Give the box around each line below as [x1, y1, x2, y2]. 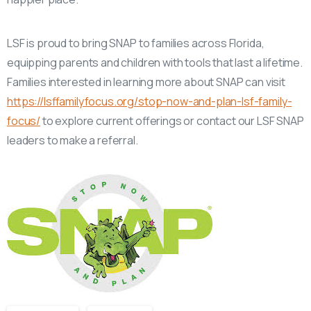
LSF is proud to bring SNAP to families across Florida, [7, 35, 264, 51]
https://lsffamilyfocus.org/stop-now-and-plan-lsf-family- [7, 94, 292, 110]
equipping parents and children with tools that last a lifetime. [7, 55, 303, 71]
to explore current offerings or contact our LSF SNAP [40, 113, 304, 129]
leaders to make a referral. [7, 133, 138, 149]
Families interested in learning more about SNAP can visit [7, 74, 285, 90]
